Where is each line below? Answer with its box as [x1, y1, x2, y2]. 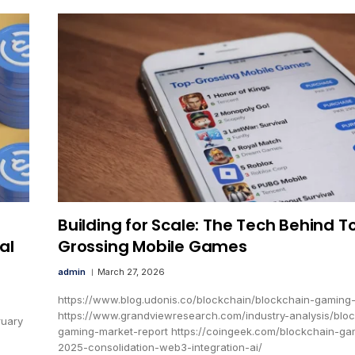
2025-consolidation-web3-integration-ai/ [58, 340, 262, 353]
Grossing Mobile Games [58, 235, 247, 258]
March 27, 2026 [97, 265, 165, 277]
